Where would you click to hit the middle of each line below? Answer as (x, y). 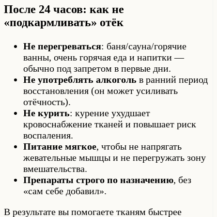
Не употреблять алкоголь (80, 80)
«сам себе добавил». (65, 191)
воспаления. (48, 135)
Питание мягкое (60, 147)
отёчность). (47, 102)
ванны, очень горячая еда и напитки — (104, 57)
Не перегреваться (62, 46)
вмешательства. (55, 169)
